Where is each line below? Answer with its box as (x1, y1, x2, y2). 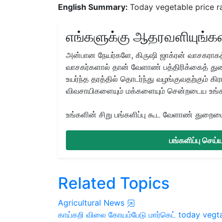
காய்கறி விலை (58, 209, 106, 220)
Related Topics (58, 173, 169, 193)
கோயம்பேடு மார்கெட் (109, 209, 176, 220)
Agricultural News (58, 197, 127, 208)
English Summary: (58, 1, 130, 12)
